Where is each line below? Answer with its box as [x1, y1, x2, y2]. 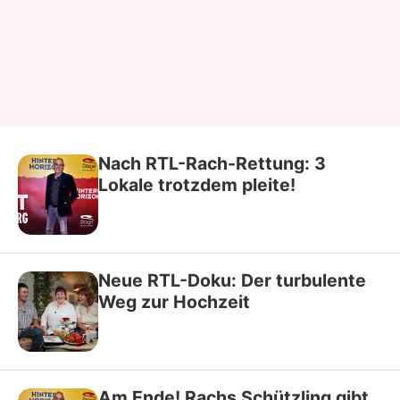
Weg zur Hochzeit [98, 290, 250, 312]
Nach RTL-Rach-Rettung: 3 [98, 152, 326, 174]
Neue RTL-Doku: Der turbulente [98, 269, 366, 291]
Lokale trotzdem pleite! [98, 173, 296, 196]
